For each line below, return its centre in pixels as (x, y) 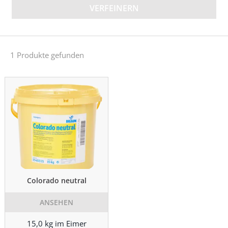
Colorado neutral (56, 180)
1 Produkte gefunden (47, 55)
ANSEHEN (56, 202)
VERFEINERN (114, 8)
